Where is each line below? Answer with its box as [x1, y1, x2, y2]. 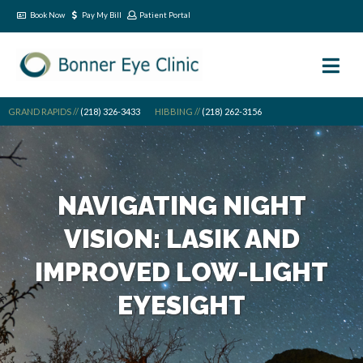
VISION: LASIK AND [63, 223, 300, 254]
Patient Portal [139, 11, 191, 19]
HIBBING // [155, 106, 200, 117]
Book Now [29, 11, 65, 19]
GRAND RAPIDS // [8, 106, 79, 117]
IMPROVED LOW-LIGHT [35, 256, 328, 287]
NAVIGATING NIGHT [57, 190, 306, 220]
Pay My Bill [82, 11, 122, 19]
